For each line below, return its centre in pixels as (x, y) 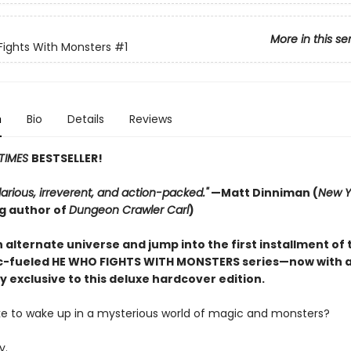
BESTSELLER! (67, 158)
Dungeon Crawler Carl (128, 210)
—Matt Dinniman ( (263, 193)
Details (85, 119)
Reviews (150, 119)
